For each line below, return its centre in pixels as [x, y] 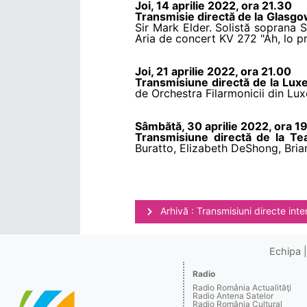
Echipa [285, 251]
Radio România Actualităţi [242, 287]
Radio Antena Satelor [233, 295]
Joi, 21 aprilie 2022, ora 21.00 [213, 71]
